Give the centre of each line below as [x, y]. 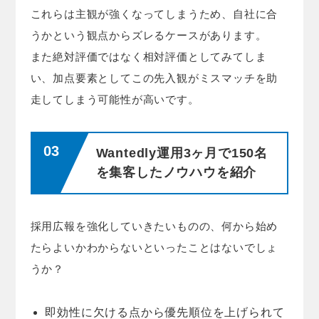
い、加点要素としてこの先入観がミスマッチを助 [154, 78]
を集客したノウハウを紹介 [176, 172]
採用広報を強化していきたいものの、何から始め [154, 226]
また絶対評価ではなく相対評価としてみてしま [148, 56]
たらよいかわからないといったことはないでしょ [154, 247]
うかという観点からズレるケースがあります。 [148, 35]
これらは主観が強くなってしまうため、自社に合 [154, 14]
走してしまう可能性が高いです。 [115, 99]
